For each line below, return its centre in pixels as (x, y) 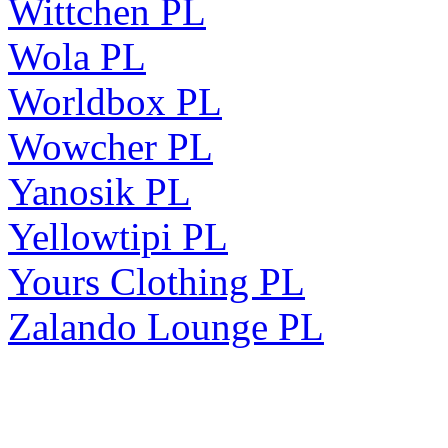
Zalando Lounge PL (166, 326)
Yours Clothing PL (156, 281)
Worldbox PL (115, 101)
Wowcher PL (110, 146)
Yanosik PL (99, 191)
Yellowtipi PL (118, 236)
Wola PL (77, 56)
